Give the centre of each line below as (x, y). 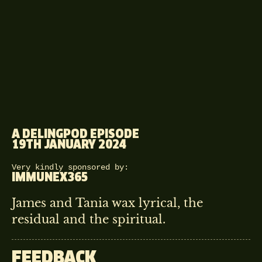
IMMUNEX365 (50, 177)
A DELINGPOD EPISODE (75, 134)
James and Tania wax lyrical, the (107, 203)
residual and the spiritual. (89, 219)
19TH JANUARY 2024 (69, 145)
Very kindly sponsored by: (70, 167)
